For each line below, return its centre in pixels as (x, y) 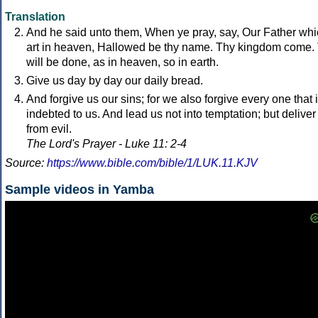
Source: (26, 163)
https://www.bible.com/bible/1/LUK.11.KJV (152, 163)
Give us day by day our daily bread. (115, 81)
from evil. (49, 129)
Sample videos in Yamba (79, 190)
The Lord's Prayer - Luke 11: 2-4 (106, 144)
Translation (35, 17)
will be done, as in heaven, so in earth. (122, 62)
